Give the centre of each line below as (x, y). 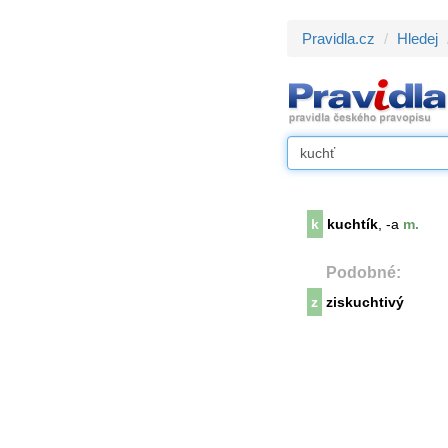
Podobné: (363, 272)
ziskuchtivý (365, 302)
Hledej (417, 38)
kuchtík (352, 224)
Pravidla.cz (338, 38)
